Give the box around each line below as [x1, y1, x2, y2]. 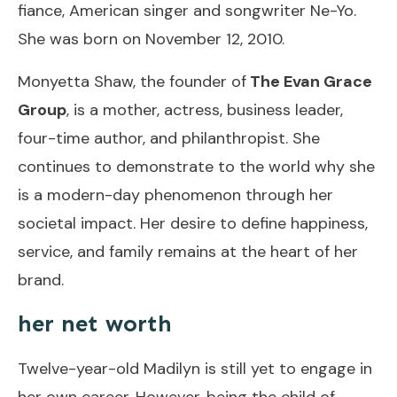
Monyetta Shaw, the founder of [18, 70, 246, 92]
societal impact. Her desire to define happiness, [18, 212, 368, 234]
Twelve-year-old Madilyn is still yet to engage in [18, 357, 372, 379]
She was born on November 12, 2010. [18, 27, 284, 50]
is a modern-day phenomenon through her [18, 183, 333, 206]
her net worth [18, 309, 172, 338]
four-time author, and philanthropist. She [18, 127, 320, 149]
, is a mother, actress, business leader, [66, 98, 343, 121]
